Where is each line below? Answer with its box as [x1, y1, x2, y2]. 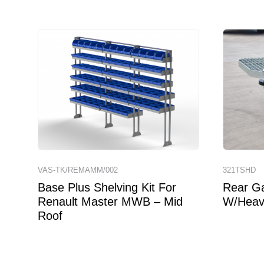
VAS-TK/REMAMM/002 [38, 166, 118, 174]
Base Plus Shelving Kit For [38, 181, 176, 194]
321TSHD [223, 166, 256, 174]
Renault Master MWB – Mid [38, 195, 183, 208]
